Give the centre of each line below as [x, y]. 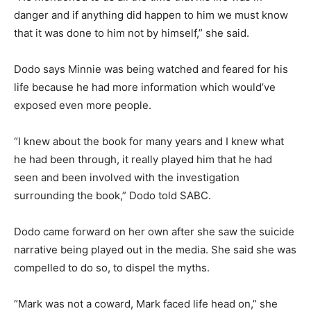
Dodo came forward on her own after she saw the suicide [154, 231]
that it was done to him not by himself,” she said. [132, 33]
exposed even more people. [83, 105]
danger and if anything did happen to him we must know [151, 15]
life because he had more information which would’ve [145, 87]
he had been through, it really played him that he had [143, 159]
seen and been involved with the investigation [127, 177]
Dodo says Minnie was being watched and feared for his [151, 69]
